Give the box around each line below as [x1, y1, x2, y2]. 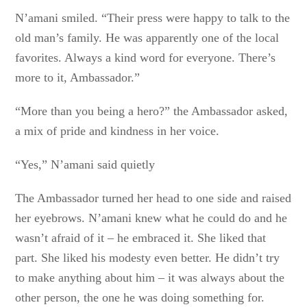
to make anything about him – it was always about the [15, 271, 285, 284]
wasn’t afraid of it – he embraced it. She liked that [15, 231, 267, 245]
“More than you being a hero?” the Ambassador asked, [15, 104, 288, 118]
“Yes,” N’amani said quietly [15, 158, 156, 171]
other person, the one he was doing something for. [15, 291, 265, 304]
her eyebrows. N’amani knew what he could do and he [15, 211, 288, 225]
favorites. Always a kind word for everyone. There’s [15, 51, 276, 64]
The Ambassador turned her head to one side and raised [15, 191, 292, 205]
